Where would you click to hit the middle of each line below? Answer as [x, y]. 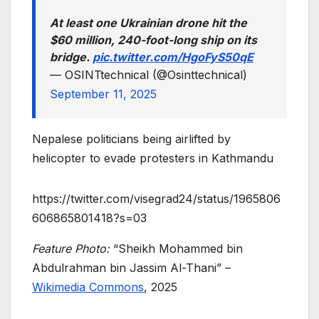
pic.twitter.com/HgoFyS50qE [173, 57]
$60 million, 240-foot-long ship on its [153, 40]
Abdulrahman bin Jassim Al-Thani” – [131, 267]
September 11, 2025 [103, 94]
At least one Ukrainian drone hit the [148, 22]
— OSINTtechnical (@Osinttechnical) [148, 74]
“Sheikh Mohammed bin [178, 248]
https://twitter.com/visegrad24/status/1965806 [156, 198]
